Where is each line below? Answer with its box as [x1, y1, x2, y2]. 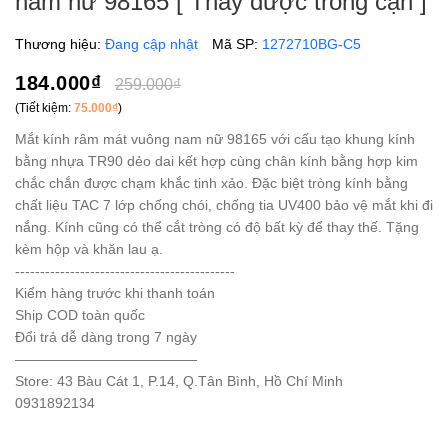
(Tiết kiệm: [15, 100, 74, 115]
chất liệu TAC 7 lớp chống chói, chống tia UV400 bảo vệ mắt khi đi [15, 196, 433, 213]
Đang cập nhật [105, 35, 198, 52]
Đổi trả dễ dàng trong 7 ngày [15, 328, 197, 345]
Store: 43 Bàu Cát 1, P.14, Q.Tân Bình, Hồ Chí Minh [15, 372, 343, 389]
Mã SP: [212, 35, 262, 52]
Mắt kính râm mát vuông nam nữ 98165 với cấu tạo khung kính [15, 130, 415, 147]
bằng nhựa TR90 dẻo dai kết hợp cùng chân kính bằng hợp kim [15, 152, 418, 169]
